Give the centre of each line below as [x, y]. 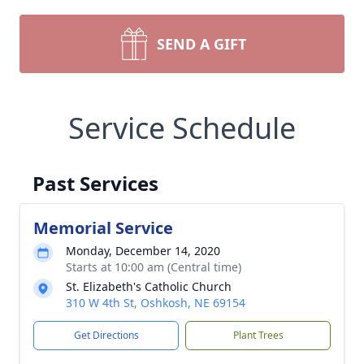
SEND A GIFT [201, 44]
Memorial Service [103, 228]
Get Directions [106, 335]
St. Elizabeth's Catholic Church [149, 286]
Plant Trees [258, 335]
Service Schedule [182, 128]
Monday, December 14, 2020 [143, 251]
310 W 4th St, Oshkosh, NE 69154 [156, 303]
